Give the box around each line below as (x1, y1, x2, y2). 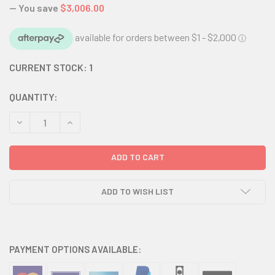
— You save (9, 2, 58, 14)
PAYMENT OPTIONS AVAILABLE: (9, 244, 141, 255)
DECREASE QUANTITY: (15, 117, 101, 127)
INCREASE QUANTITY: (65, 117, 149, 127)
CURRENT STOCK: (9, 61, 89, 73)
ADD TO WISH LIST (101, 186, 174, 197)
